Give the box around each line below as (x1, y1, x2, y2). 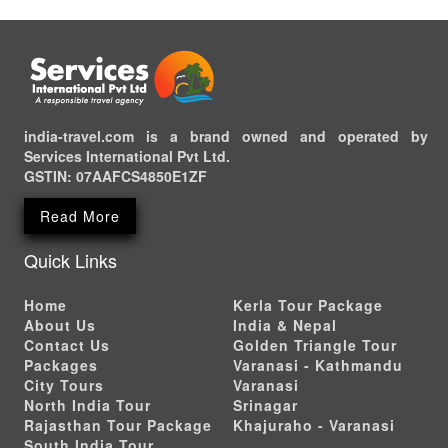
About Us (24, 315, 96, 336)
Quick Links (24, 247, 117, 274)
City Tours (24, 375, 104, 396)
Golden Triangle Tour (233, 335, 397, 356)
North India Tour (24, 395, 151, 416)
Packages (24, 355, 98, 376)
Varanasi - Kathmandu (233, 355, 403, 376)
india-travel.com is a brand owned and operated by (24, 126, 428, 147)
